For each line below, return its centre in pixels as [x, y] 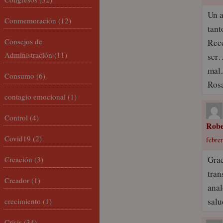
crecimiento [23, 201]
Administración [28, 55]
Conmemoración [30, 20]
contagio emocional [35, 97]
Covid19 [18, 138]
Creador [17, 180]
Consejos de [23, 41]
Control [16, 117]
